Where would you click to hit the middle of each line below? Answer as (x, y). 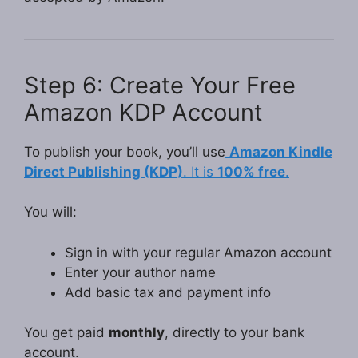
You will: (50, 212)
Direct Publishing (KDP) (103, 171)
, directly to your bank (235, 333)
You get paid (66, 333)
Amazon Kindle (281, 151)
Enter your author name (140, 272)
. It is (200, 171)
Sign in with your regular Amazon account (198, 252)
